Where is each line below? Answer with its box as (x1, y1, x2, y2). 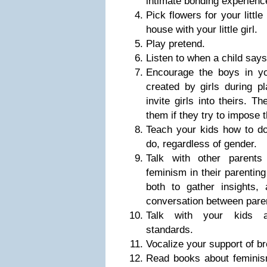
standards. (146, 224, 193, 235)
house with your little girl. (146, 24, 257, 35)
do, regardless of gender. (146, 138, 257, 150)
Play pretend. (146, 38, 205, 49)
